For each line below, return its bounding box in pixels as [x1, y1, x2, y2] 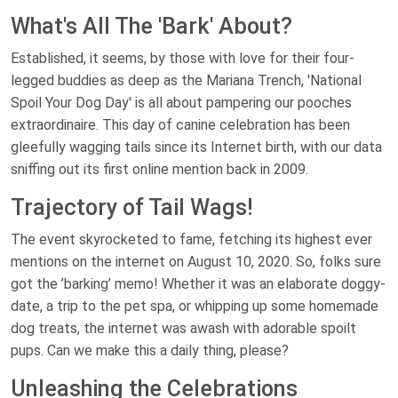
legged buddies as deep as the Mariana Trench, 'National [11, 72, 362, 90]
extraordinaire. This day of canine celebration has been [11, 116, 350, 134]
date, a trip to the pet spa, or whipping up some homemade [11, 298, 378, 315]
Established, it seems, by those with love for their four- [11, 50, 354, 68]
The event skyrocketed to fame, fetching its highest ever [11, 231, 372, 249]
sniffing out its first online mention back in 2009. [11, 161, 308, 179]
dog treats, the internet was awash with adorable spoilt [11, 320, 356, 338]
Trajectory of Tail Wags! [11, 195, 253, 221]
